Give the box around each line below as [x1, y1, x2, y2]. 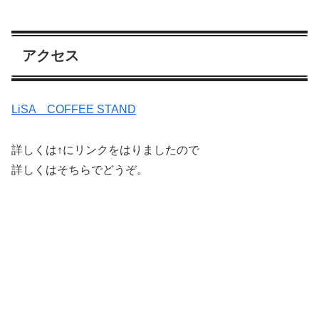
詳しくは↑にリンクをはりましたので [11, 144, 199, 157]
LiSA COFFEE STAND [11, 103, 136, 116]
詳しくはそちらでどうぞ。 [11, 164, 148, 177]
